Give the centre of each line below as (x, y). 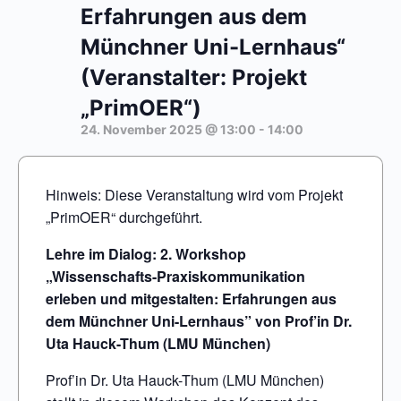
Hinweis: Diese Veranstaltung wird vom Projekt (194, 195)
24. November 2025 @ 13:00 (168, 129)
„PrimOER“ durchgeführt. (124, 218)
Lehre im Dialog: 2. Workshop (146, 254)
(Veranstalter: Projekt (194, 77)
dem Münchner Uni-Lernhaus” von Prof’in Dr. (199, 321)
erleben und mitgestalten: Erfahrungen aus (191, 299)
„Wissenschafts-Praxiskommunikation (175, 277)
